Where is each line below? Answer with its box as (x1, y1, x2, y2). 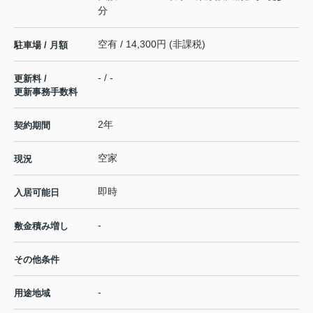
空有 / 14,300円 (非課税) (98, 38, 205, 50)
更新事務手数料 (14, 86, 78, 97)
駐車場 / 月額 (14, 39, 68, 50)
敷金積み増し (14, 220, 68, 231)
